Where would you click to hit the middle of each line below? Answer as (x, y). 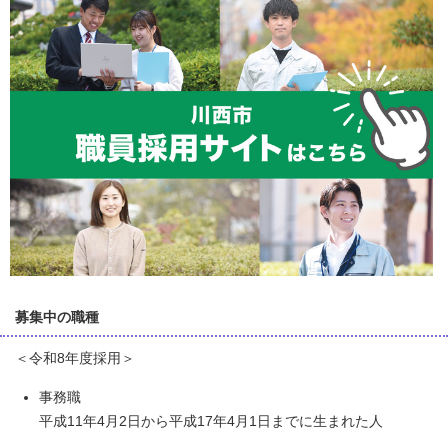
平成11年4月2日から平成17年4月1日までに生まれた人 (211, 421)
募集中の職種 (57, 317)
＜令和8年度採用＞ (75, 358)
